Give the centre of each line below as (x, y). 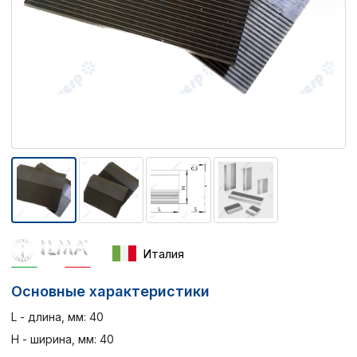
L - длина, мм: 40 (57, 316)
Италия (163, 253)
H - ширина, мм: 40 (63, 339)
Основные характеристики (110, 291)
